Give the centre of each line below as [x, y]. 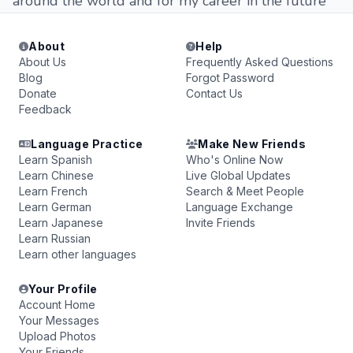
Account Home [57, 305]
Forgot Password [230, 78]
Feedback [45, 109]
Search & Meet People [245, 191]
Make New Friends [252, 144]
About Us [43, 62]
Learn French [53, 191]
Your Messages [59, 320]
